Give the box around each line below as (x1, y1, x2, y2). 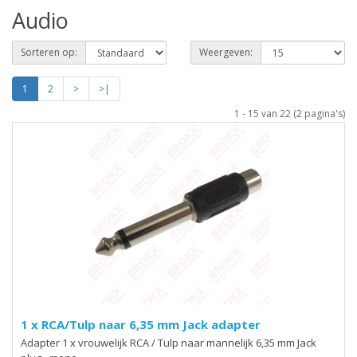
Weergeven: (199, 45, 253, 59)
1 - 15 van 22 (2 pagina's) (234, 107, 345, 120)
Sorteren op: (21, 45, 77, 59)
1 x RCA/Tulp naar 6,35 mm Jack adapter (21, 316, 261, 332)
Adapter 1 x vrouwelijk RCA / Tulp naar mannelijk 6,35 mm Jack (21, 335, 316, 350)
